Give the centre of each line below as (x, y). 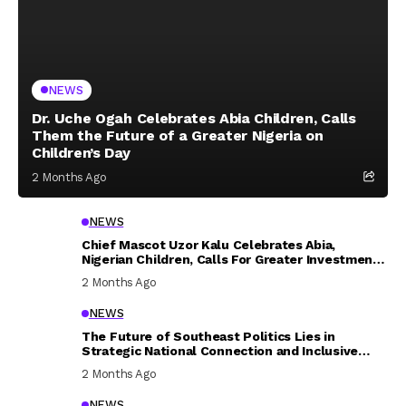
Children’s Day (81, 152)
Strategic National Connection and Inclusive (220, 350)
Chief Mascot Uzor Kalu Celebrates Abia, (209, 244)
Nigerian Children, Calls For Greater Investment (230, 259)
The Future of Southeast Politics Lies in (208, 336)
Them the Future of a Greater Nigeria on (178, 135)
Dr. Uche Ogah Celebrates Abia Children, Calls (194, 118)
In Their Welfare (132, 273)
